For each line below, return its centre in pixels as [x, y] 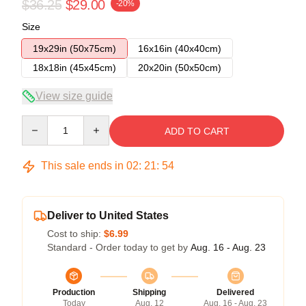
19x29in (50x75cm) [74, 48]
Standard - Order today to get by [119, 247]
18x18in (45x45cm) [74, 68]
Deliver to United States [108, 215]
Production [74, 292]
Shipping [149, 292]
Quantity [39, 122]
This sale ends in [82, 166]
